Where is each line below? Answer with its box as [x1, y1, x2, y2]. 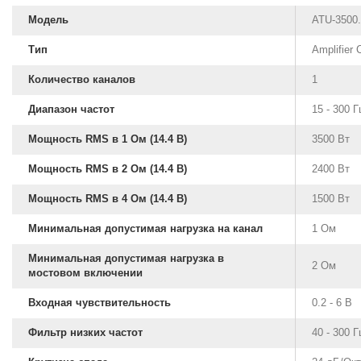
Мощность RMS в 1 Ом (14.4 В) [28, 132, 187, 145]
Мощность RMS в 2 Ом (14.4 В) [28, 162, 187, 175]
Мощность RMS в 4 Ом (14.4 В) [28, 192, 187, 205]
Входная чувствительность [28, 296, 171, 309]
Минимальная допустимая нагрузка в [28, 251, 224, 264]
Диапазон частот [28, 102, 114, 115]
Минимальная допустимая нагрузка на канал [28, 222, 263, 234]
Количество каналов [28, 73, 135, 85]
